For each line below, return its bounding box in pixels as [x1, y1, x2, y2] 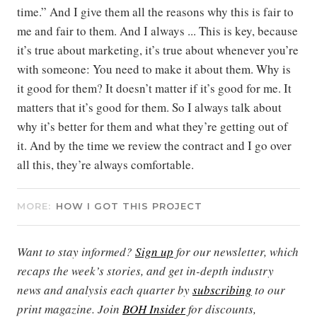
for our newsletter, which [173, 243, 299, 260]
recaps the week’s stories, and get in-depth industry [17, 262, 274, 279]
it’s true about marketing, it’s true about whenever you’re [17, 41, 299, 58]
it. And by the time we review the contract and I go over [17, 137, 292, 154]
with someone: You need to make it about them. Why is [17, 60, 291, 77]
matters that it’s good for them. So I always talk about [17, 98, 282, 115]
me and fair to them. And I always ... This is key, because [17, 22, 298, 39]
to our [252, 281, 285, 298]
